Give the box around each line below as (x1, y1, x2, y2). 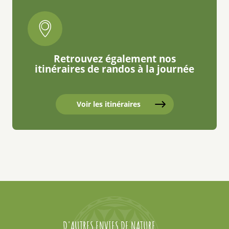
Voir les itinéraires (76, 99, 141, 109)
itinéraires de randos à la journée (35, 62, 194, 76)
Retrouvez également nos (53, 52, 176, 66)
